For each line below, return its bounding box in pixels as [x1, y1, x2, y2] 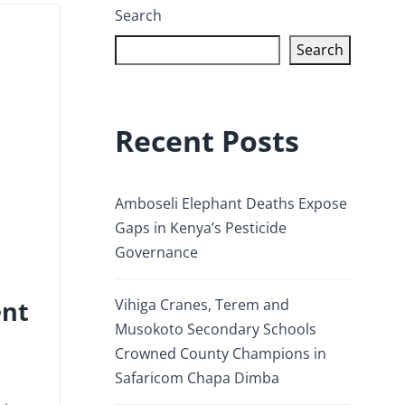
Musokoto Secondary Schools [115, 319, 316, 339]
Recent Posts [115, 121, 299, 160]
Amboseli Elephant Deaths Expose [115, 193, 347, 213]
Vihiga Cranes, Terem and [115, 295, 289, 315]
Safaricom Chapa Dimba [115, 368, 279, 388]
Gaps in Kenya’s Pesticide [115, 218, 287, 238]
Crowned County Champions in [115, 344, 326, 363]
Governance [115, 242, 198, 262]
